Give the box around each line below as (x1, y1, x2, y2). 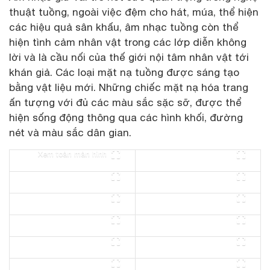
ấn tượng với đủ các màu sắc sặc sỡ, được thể (9, 96, 242, 108)
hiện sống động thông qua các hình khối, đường (9, 111, 243, 124)
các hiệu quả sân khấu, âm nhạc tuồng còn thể (9, 20, 239, 33)
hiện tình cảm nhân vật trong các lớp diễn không (9, 36, 246, 48)
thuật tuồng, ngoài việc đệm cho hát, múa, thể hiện (9, 5, 259, 18)
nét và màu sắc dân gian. (9, 126, 131, 139)
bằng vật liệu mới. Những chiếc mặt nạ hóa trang (9, 81, 248, 93)
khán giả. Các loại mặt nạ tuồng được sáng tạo (9, 66, 239, 78)
